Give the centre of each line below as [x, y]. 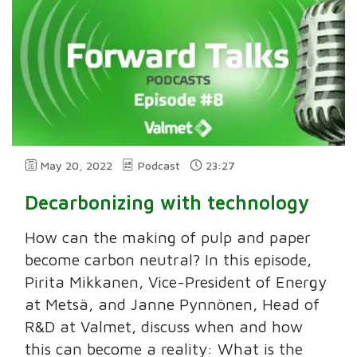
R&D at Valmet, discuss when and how [164, 326]
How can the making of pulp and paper [168, 237]
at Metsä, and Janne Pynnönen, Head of [173, 304]
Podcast [159, 165]
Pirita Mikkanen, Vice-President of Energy [176, 281]
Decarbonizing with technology [167, 202]
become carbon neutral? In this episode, [169, 259]
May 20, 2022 [77, 165]
